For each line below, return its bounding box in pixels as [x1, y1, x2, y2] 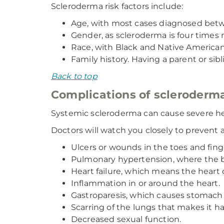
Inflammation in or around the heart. [71, 178, 220, 188]
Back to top [51, 71, 97, 81]
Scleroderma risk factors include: [51, 1, 183, 11]
